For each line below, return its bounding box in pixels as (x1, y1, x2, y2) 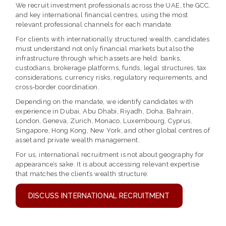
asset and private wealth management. (16, 136, 140, 144)
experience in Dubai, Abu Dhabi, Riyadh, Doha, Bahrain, (16, 107, 194, 115)
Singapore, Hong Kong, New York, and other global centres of (16, 126, 210, 134)
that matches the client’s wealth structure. (16, 169, 149, 178)
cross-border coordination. (16, 83, 100, 91)
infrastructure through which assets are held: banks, (16, 54, 182, 62)
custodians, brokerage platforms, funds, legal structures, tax (16, 64, 207, 72)
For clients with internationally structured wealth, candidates (16, 35, 210, 43)
